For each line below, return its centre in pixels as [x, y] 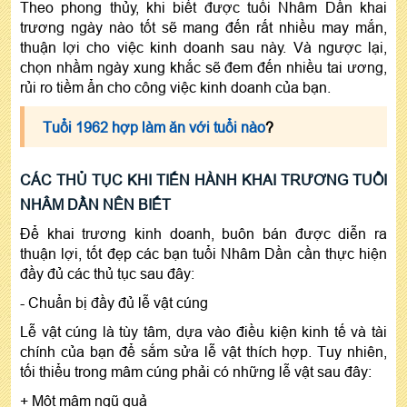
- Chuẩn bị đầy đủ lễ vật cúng [114, 302]
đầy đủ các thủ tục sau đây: [107, 273]
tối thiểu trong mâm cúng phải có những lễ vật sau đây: [196, 371]
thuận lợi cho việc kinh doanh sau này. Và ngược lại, [203, 47]
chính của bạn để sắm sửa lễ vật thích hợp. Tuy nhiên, [203, 351]
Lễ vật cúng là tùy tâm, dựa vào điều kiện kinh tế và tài [203, 331]
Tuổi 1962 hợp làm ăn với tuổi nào [154, 127]
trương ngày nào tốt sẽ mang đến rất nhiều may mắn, [203, 27]
